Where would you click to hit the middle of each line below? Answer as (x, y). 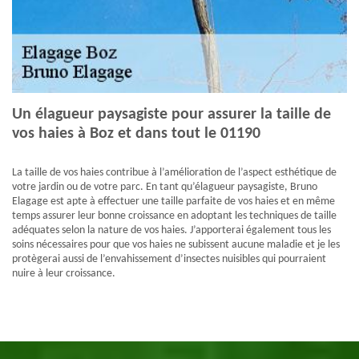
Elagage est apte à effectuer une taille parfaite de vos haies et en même (173, 202)
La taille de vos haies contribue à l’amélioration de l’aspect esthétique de (174, 173)
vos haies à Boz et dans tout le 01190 (136, 134)
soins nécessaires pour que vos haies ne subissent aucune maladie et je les (176, 245)
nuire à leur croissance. (64, 274)
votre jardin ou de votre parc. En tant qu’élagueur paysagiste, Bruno (165, 188)
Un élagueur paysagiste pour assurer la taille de (171, 115)
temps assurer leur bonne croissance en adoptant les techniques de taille (174, 216)
